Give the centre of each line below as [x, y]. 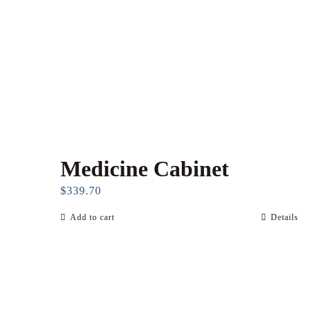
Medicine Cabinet [145, 169]
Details [285, 218]
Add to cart [92, 218]
